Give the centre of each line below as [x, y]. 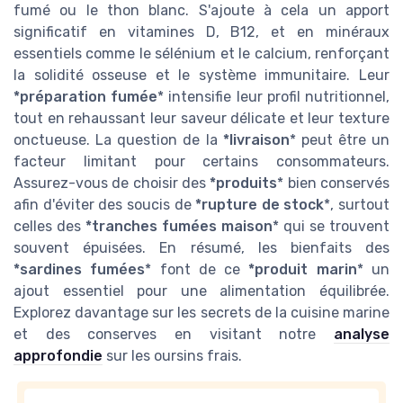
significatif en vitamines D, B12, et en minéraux [201, 31]
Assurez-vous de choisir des [112, 183]
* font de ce [197, 269]
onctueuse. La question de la [118, 139]
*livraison [256, 139]
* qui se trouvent [331, 226]
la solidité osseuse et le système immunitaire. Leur [201, 75]
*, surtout [357, 204]
